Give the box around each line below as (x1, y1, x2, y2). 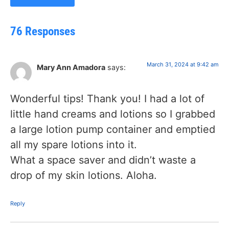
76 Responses (10, 25, 75, 39)
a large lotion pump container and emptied (10, 123, 215, 135)
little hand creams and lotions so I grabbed (10, 107, 215, 120)
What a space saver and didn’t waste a (10, 153, 196, 166)
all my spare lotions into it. (10, 138, 137, 151)
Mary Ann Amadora (37, 63, 105, 72)
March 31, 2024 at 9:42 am (147, 61, 219, 68)
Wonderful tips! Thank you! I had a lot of (10, 92, 204, 105)
